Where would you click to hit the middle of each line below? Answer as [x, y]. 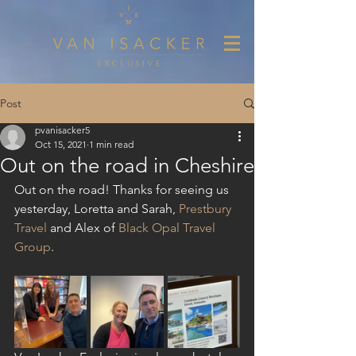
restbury [210, 209]
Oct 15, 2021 [61, 144]
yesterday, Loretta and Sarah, [97, 209]
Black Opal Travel [168, 228]
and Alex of [83, 228]
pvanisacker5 [62, 130]
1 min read [111, 144]
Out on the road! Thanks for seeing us [123, 190]
